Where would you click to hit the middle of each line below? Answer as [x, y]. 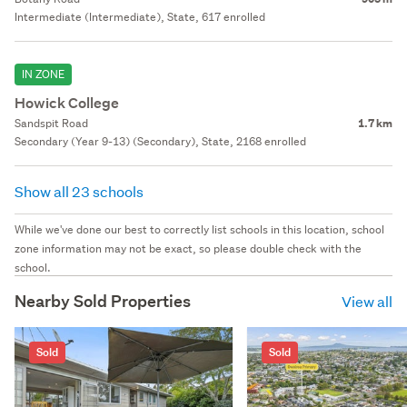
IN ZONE [43, 74]
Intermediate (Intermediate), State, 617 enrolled [140, 16]
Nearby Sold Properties [103, 301]
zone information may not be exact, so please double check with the [188, 248]
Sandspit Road [51, 123]
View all [367, 301]
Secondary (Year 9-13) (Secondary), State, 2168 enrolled [160, 141]
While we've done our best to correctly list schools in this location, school [199, 229]
